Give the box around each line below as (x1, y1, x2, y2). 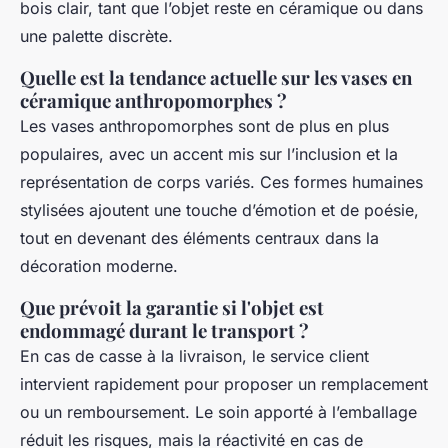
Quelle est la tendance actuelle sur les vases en (20, 65, 412, 91)
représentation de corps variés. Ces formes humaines (20, 172, 423, 193)
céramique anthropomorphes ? (20, 88, 287, 114)
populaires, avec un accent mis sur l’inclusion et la (20, 144, 398, 165)
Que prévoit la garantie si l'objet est (20, 295, 324, 321)
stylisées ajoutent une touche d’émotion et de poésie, (20, 200, 419, 221)
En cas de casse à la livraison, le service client (20, 346, 369, 367)
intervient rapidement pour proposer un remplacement (20, 374, 428, 395)
